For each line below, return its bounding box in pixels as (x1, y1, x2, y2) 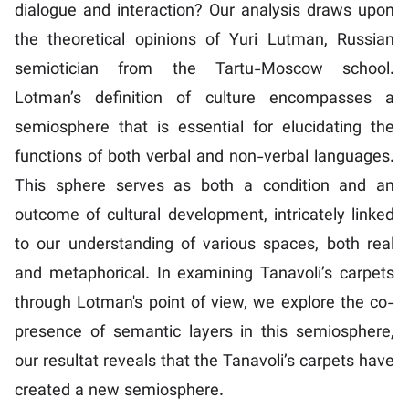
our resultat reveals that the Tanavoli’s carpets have (15, 350, 394, 376)
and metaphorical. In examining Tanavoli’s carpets (15, 262, 394, 288)
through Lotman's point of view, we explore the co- (15, 291, 394, 318)
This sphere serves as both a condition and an (15, 174, 394, 201)
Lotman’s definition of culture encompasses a (15, 87, 394, 113)
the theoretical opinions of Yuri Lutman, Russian (15, 28, 394, 55)
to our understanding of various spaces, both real (15, 233, 394, 259)
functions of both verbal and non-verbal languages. (15, 145, 394, 172)
